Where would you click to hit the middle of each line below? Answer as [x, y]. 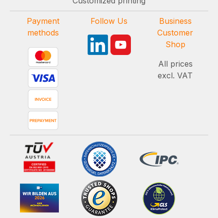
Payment [43, 21]
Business [175, 21]
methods [43, 33]
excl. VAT [175, 75]
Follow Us [109, 21]
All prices [175, 64]
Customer [175, 33]
